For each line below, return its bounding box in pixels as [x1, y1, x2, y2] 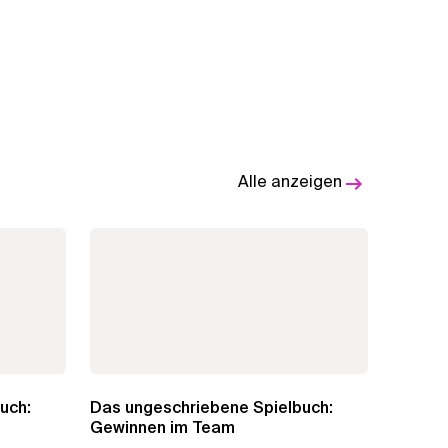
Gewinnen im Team [90, 416, 235, 438]
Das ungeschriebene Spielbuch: [90, 396, 333, 418]
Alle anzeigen [238, 171, 342, 192]
